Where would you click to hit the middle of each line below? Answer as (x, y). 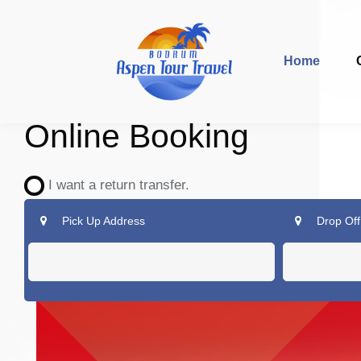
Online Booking (137, 136)
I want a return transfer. (113, 185)
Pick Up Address (102, 221)
